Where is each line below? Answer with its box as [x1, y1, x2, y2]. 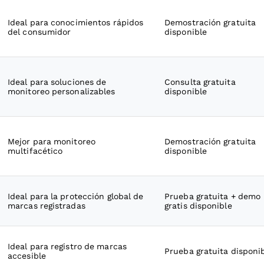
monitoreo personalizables [8, 87, 115, 96]
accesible [8, 251, 46, 260]
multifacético [8, 146, 63, 156]
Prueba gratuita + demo [164, 192, 261, 201]
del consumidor [8, 27, 71, 37]
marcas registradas [8, 201, 85, 210]
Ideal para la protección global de [8, 192, 144, 201]
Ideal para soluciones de [8, 77, 107, 87]
